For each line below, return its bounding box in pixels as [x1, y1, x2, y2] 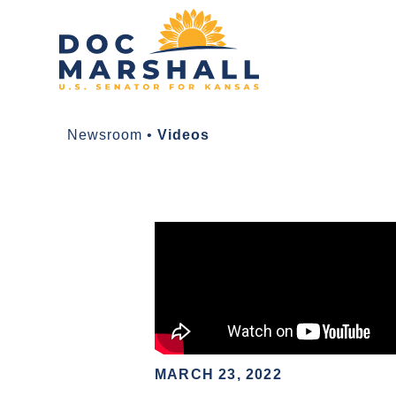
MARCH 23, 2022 [155, 367, 282, 383]
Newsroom [67, 127, 142, 143]
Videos [157, 127, 209, 143]
